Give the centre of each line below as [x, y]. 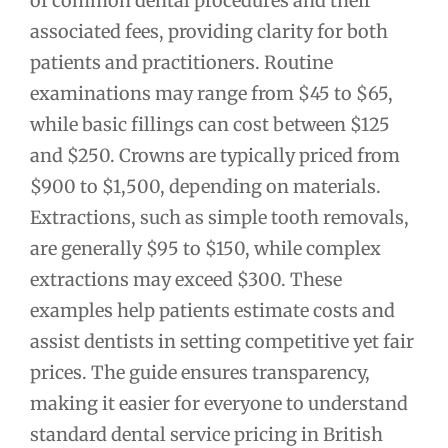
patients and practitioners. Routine [181, 63]
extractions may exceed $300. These [186, 280]
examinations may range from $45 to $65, [211, 94]
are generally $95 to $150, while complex [205, 249]
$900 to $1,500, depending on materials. [205, 187]
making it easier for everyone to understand [219, 404]
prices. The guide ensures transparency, [200, 373]
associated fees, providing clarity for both [209, 32]
